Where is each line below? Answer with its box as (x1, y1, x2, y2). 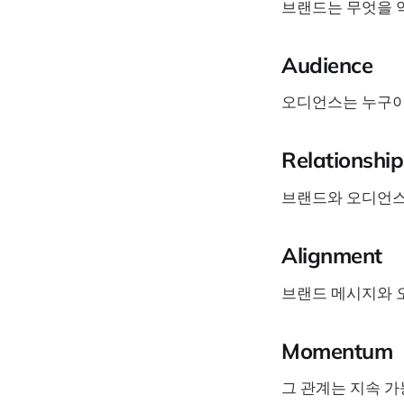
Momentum (281, 336, 393, 364)
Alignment (281, 242, 382, 269)
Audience (281, 50, 373, 78)
